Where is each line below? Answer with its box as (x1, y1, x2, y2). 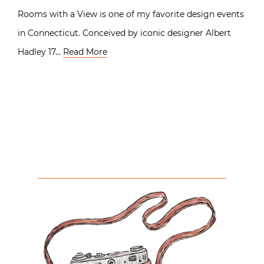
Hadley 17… (18, 46, 63, 57)
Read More (63, 46, 107, 57)
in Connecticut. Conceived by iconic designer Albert (18, 27, 231, 38)
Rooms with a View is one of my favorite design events (18, 8, 244, 19)
